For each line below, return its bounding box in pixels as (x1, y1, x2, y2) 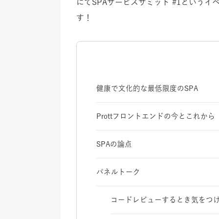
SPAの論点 (96, 140, 132, 148)
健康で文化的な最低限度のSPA (96, 84, 198, 92)
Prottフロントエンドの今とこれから (96, 112, 215, 120)
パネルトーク (96, 168, 140, 175)
